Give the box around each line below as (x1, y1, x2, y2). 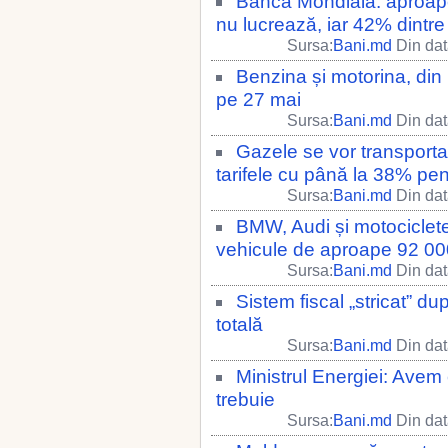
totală (216, 314, 263, 335)
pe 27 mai (216, 89, 301, 110)
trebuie (216, 389, 275, 410)
